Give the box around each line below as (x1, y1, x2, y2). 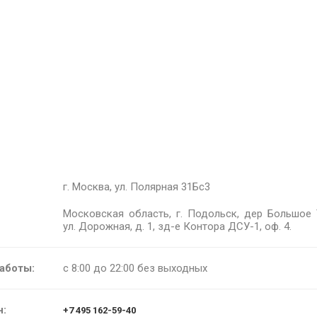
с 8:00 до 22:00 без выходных (63, 262, 207, 275)
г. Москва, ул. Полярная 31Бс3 (63, 180, 210, 194)
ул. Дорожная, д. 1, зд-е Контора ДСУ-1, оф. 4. (63, 220, 292, 234)
